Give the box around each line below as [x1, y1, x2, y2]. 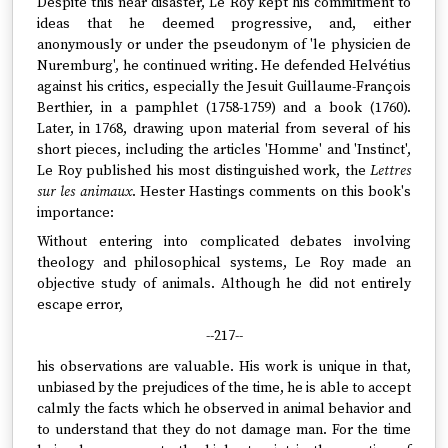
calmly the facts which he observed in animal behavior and [37, 400, 411, 418]
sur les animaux [37, 183, 132, 201]
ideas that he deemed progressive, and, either [37, 15, 411, 33]
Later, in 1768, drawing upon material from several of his [37, 120, 411, 138]
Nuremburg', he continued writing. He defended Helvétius [37, 57, 411, 75]
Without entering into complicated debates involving [37, 233, 411, 251]
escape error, [37, 296, 123, 314]
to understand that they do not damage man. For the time [37, 421, 411, 439]
